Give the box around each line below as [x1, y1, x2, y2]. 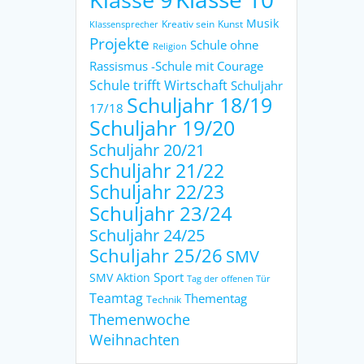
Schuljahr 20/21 [89, 138, 206, 161]
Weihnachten [89, 328, 180, 349]
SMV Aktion [89, 269, 151, 285]
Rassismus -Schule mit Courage [89, 57, 264, 74]
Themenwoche [89, 309, 191, 329]
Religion [153, 40, 188, 52]
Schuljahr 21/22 [89, 157, 225, 184]
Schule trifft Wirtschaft [89, 76, 228, 94]
